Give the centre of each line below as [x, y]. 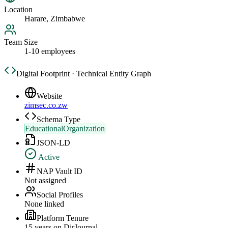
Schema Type [59, 120]
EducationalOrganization [65, 129]
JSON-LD [53, 143]
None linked [44, 204]
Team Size [21, 42]
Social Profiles [60, 195]
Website [49, 96]
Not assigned [45, 181]
